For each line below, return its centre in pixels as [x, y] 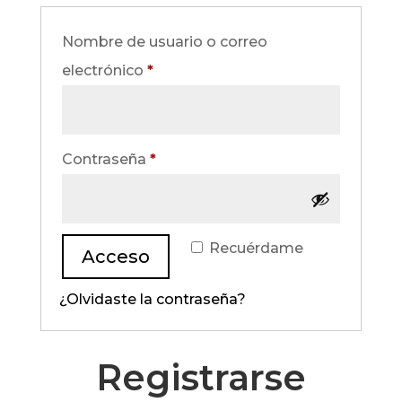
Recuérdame [256, 248]
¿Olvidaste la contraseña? [152, 299]
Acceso [115, 257]
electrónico [104, 70]
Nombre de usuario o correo [164, 42]
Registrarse [201, 377]
